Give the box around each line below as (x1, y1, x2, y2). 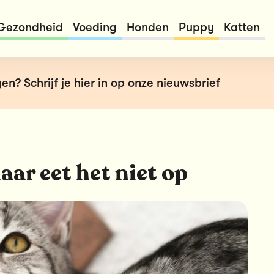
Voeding (72, 20, 117, 34)
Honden (126, 20, 169, 34)
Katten (223, 20, 260, 34)
